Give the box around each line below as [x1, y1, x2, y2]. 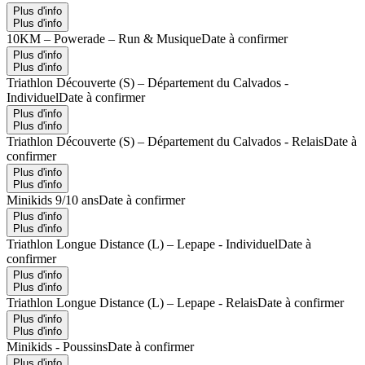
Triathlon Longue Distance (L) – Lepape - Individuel [7, 236, 278, 251]
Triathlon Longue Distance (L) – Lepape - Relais [7, 295, 257, 310]
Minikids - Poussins [7, 339, 108, 354]
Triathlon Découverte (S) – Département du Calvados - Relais [7, 134, 323, 148]
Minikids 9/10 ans [7, 192, 99, 207]
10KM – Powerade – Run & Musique [7, 31, 201, 46]
